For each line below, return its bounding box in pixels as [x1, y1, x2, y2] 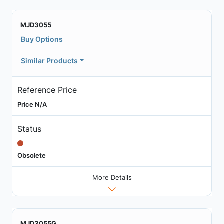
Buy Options [21, 35, 63, 43]
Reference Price [17, 84, 77, 95]
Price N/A [17, 100, 47, 108]
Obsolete [17, 151, 46, 159]
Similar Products [21, 56, 78, 65]
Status [17, 123, 41, 134]
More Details [92, 173, 132, 182]
